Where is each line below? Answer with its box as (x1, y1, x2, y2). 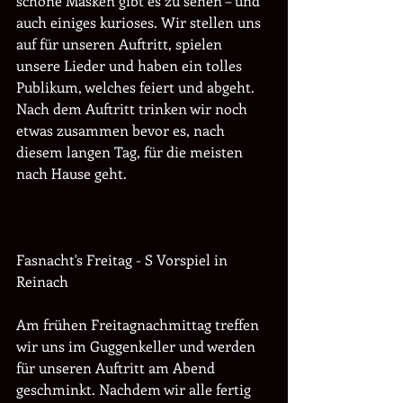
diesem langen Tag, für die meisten (16, 142, 246, 161)
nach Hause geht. (16, 164, 130, 183)
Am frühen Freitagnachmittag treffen (16, 315, 263, 334)
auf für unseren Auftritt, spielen (16, 34, 226, 53)
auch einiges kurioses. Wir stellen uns (16, 13, 264, 31)
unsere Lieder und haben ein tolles (16, 56, 246, 75)
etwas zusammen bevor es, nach (16, 121, 228, 139)
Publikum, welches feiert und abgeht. (16, 77, 258, 96)
